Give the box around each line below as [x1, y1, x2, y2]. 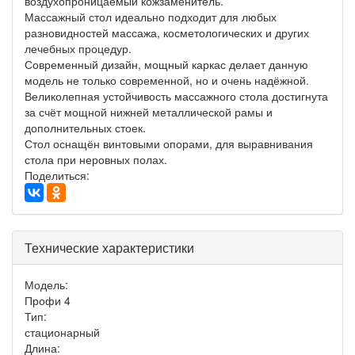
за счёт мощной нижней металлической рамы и [25, 104, 273, 120]
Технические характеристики [25, 239, 194, 257]
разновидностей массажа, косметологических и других [25, 25, 309, 40]
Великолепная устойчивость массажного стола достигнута [25, 88, 328, 104]
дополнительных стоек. [25, 120, 146, 136]
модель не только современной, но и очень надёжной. [25, 72, 309, 88]
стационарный [25, 324, 100, 340]
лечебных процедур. [25, 40, 132, 56]
